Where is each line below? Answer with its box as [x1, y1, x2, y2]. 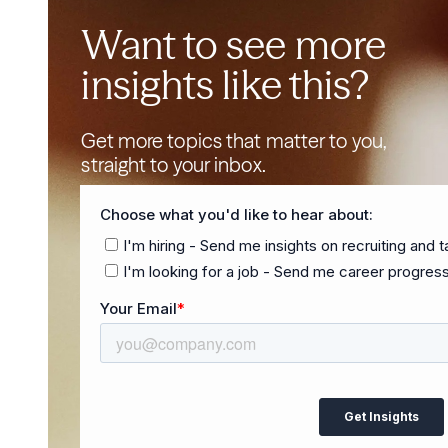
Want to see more [81, 20, 387, 69]
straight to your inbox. [81, 152, 266, 177]
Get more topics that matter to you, [81, 128, 387, 153]
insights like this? [81, 60, 370, 109]
